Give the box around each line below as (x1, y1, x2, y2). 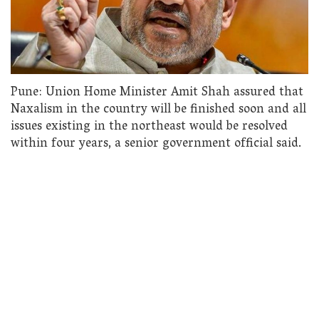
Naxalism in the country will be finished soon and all (11, 98, 306, 122)
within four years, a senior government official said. (11, 132, 301, 156)
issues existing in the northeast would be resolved (11, 115, 288, 139)
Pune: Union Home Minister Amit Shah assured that (11, 80, 303, 105)
